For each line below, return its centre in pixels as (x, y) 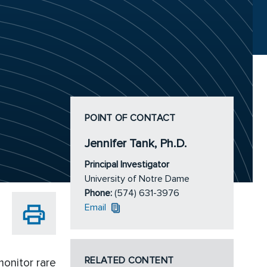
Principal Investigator (127, 165)
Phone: (100, 193)
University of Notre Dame (137, 179)
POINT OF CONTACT (130, 118)
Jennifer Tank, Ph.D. (136, 144)
